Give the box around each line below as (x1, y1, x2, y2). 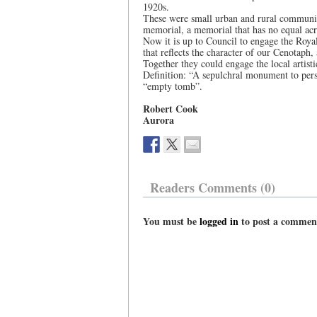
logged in (200, 214, 238, 229)
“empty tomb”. (143, 79, 202, 93)
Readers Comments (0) (150, 178, 275, 197)
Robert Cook (143, 101, 198, 116)
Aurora (143, 113, 174, 127)
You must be (143, 214, 200, 229)
